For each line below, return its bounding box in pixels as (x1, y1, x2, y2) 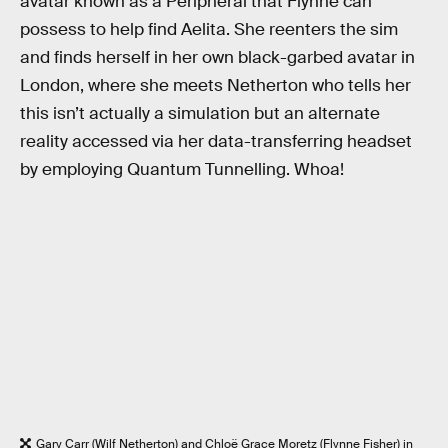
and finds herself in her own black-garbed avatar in (20, 46, 415, 68)
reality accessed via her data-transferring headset (20, 130, 412, 152)
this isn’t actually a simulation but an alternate (20, 102, 380, 124)
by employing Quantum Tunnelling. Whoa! (20, 158, 344, 180)
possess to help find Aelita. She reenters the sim (20, 18, 398, 40)
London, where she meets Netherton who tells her (20, 74, 411, 96)
